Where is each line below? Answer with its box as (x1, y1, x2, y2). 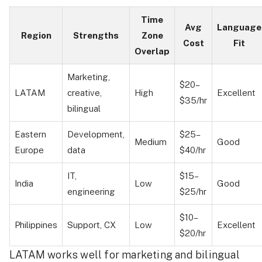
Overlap (135, 46, 170, 56)
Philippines (15, 219, 57, 230)
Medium (135, 136, 167, 147)
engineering (67, 186, 115, 196)
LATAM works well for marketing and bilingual (9, 248, 240, 261)
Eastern (15, 129, 46, 139)
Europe (15, 144, 44, 155)
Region (20, 30, 51, 40)
